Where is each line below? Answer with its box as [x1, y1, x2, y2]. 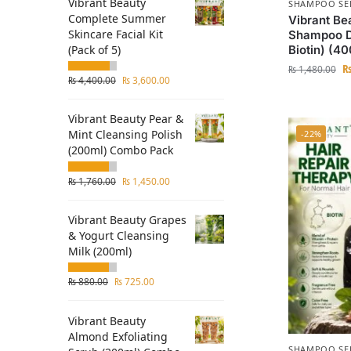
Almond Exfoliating [68, 328, 168, 344]
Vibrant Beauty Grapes [68, 212, 186, 227]
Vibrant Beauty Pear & [68, 111, 183, 127]
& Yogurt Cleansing [68, 227, 169, 243]
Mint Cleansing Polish [68, 127, 183, 143]
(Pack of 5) [68, 42, 121, 57]
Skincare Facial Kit [68, 26, 163, 42]
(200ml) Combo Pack [68, 143, 173, 158]
